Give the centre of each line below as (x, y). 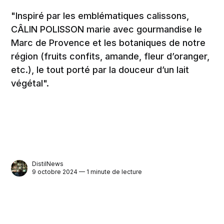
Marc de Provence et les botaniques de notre (108, 42)
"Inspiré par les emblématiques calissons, (100, 15)
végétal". (30, 83)
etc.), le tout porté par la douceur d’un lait (100, 69)
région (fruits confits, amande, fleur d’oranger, (110, 56)
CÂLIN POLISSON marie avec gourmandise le (107, 29)
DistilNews (48, 164)
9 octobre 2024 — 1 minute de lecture (87, 172)
